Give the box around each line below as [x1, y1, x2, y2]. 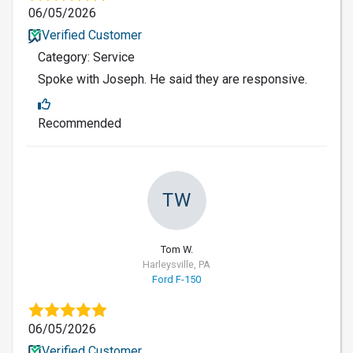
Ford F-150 [152, 273, 201, 285]
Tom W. [160, 243, 193, 255]
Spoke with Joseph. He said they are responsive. [38, 71, 307, 87]
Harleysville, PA [143, 258, 210, 270]
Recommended [38, 115, 121, 131]
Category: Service [38, 49, 135, 65]
